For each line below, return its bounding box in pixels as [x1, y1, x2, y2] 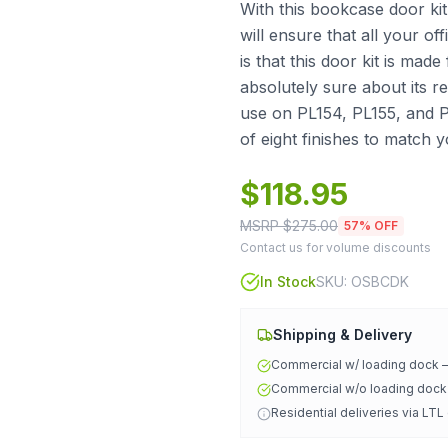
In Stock [260, 273, 316, 290]
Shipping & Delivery [273, 326, 412, 343]
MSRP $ [240, 217, 292, 234]
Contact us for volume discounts [240, 240, 431, 255]
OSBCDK [351, 273, 409, 290]
